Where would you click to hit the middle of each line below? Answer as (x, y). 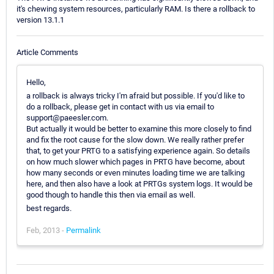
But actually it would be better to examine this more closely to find (139, 128)
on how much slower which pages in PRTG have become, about (135, 161)
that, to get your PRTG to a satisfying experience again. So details (138, 150)
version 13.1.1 (40, 20)
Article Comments (47, 52)
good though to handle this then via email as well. (111, 194)
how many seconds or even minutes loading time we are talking (135, 172)
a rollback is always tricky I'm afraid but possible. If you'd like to (135, 95)
